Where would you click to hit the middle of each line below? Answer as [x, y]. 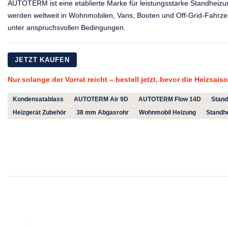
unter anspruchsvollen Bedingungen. [67, 27]
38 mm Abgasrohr [103, 112]
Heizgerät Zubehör [39, 112]
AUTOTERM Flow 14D [170, 99]
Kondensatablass [38, 99]
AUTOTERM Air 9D [101, 99]
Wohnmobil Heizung [167, 112]
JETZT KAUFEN [42, 60]
